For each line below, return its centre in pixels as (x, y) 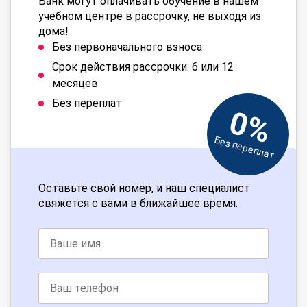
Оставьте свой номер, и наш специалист (144, 188)
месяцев (75, 83)
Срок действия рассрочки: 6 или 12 (143, 67)
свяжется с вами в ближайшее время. (138, 203)
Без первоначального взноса (127, 47)
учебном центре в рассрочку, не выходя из (150, 16)
